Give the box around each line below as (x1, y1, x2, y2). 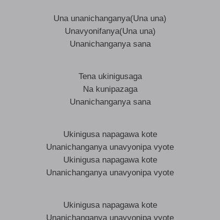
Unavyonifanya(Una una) (64, 27, 156, 36)
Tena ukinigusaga (78, 72, 142, 81)
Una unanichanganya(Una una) (54, 14, 166, 23)
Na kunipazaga (82, 84, 137, 94)
